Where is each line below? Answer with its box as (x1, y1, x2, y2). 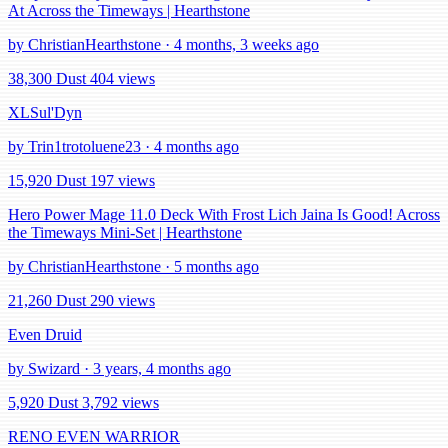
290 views (90, 292, 155, 310)
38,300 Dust (8, 70, 86, 88)
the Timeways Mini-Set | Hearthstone (8, 224, 242, 242)
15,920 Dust (8, 172, 86, 190)
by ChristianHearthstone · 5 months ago (8, 258, 259, 276)
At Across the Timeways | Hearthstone (8, 2, 250, 20)
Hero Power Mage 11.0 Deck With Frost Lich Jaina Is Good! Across (8, 206, 440, 224)
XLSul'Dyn (8, 104, 82, 122)
